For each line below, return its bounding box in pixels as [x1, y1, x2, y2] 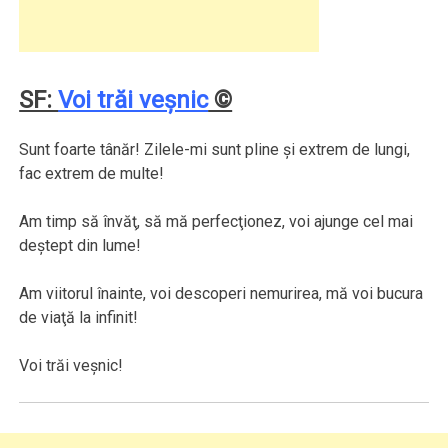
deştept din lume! [19, 236, 142, 256]
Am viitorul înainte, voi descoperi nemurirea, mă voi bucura [19, 284, 424, 304]
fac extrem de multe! [19, 164, 165, 184]
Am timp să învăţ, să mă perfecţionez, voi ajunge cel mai [19, 212, 414, 232]
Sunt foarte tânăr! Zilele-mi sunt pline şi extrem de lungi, [19, 140, 411, 160]
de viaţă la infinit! [19, 308, 139, 328]
